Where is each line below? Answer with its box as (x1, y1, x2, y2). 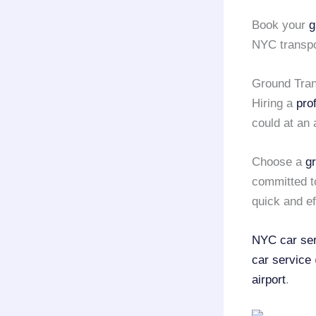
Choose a (252, 155, 305, 169)
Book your (252, 18, 309, 32)
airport (252, 273, 286, 287)
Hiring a (252, 97, 296, 111)
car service (252, 253, 311, 267)
